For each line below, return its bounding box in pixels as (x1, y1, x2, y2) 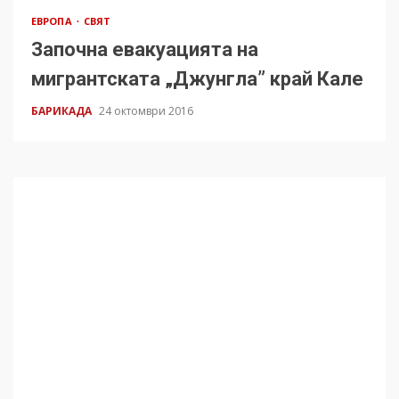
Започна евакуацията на (31, 37, 258, 61)
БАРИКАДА (31, 102, 94, 118)
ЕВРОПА (31, 13, 75, 28)
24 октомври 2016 (99, 102, 193, 118)
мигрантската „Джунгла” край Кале (31, 67, 363, 90)
